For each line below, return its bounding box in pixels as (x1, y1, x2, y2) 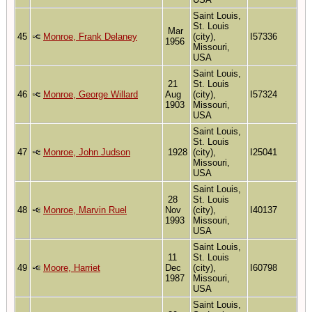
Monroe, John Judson (43, 146, 130, 157)
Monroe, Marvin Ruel (43, 204, 127, 215)
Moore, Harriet (43, 262, 100, 273)
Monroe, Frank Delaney (43, 31, 137, 42)
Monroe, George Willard (43, 88, 138, 100)
